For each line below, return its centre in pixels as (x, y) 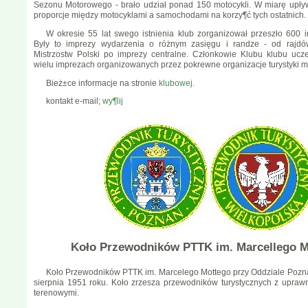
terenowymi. (56, 293)
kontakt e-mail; (74, 101)
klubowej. (175, 83)
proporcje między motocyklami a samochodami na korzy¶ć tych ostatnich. (170, 15)
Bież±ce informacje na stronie (101, 83)
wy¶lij (112, 101)
